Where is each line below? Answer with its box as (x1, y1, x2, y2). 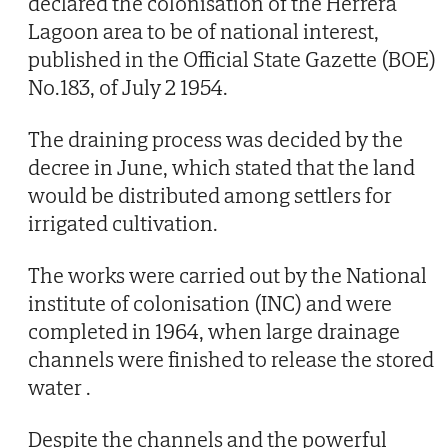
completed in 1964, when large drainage (28, 316, 400, 345)
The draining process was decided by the (28, 124, 403, 153)
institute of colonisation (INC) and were (28, 288, 392, 317)
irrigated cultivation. (28, 208, 218, 237)
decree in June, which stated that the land (28, 152, 415, 181)
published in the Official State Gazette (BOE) (28, 44, 436, 73)
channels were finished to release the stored (28, 344, 434, 373)
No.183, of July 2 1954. (28, 72, 228, 101)
